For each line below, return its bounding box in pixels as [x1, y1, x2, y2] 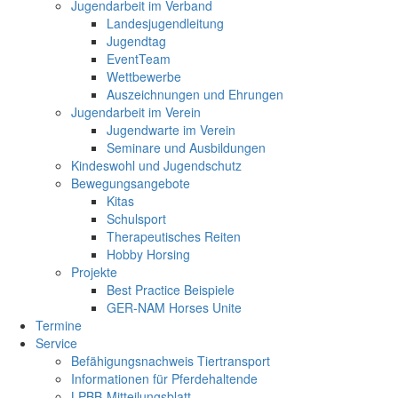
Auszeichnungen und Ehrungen [107, 84, 283, 103]
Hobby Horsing [107, 244, 190, 263]
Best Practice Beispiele [107, 280, 235, 298]
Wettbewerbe [107, 67, 181, 85]
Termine [36, 315, 82, 334]
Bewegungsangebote [71, 173, 190, 192]
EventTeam [107, 49, 171, 68]
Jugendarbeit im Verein [71, 102, 201, 121]
